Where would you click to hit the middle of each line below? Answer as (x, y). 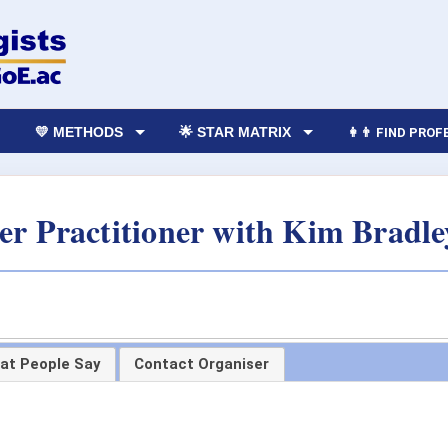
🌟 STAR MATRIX (235, 131)
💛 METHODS (79, 131)
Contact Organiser (202, 364)
